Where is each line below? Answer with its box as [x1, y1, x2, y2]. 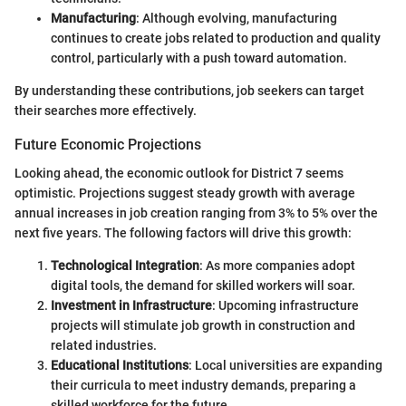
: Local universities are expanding [188, 358, 382, 373]
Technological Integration [51, 258, 199, 274]
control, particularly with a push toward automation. [51, 50, 347, 65]
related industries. [51, 338, 157, 353]
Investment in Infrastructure [51, 298, 212, 314]
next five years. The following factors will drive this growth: [14, 226, 352, 241]
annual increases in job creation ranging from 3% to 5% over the [14, 206, 378, 221]
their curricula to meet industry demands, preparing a [51, 378, 356, 393]
